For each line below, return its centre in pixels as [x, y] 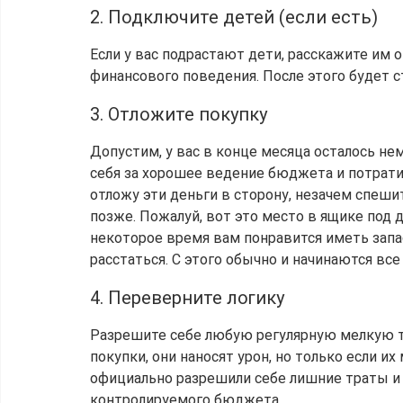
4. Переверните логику [187, 298]
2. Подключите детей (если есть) [234, 18]
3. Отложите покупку [179, 115]
